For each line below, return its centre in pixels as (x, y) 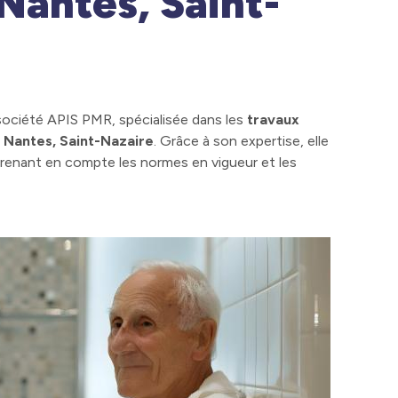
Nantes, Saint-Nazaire (79, 141)
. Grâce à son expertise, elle (241, 141)
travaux (273, 119)
